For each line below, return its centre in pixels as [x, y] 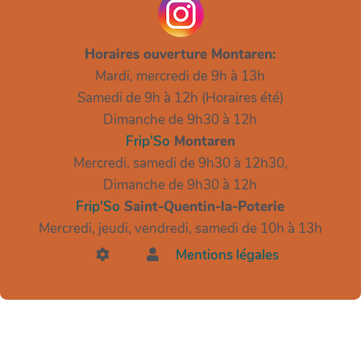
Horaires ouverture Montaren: [180, 54]
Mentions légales [228, 255]
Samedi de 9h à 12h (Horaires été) [180, 98]
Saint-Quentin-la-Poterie [203, 206]
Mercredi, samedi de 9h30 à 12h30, [180, 163]
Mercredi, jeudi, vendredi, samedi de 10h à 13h [180, 228]
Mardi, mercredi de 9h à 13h [180, 76]
